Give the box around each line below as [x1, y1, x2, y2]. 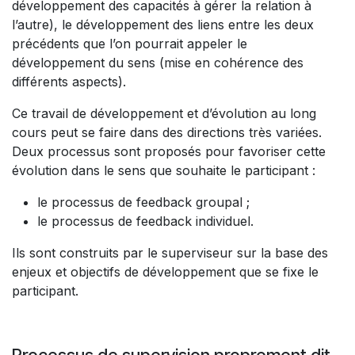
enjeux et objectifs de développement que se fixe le [12, 264, 319, 281]
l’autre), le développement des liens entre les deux [12, 17, 314, 33]
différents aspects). [12, 74, 130, 90]
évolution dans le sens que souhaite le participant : [12, 162, 319, 179]
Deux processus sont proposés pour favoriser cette [12, 143, 326, 160]
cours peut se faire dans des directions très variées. [12, 124, 322, 141]
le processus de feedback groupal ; [37, 194, 254, 211]
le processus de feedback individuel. [37, 213, 258, 230]
